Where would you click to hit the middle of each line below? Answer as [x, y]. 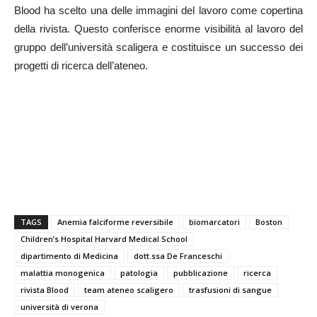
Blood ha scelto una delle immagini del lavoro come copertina [158, 10]
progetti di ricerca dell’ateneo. [81, 65]
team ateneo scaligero [129, 290]
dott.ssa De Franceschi [178, 256]
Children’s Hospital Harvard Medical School [104, 239]
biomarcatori [214, 222]
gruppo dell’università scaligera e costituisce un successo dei [158, 47]
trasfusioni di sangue [230, 290]
